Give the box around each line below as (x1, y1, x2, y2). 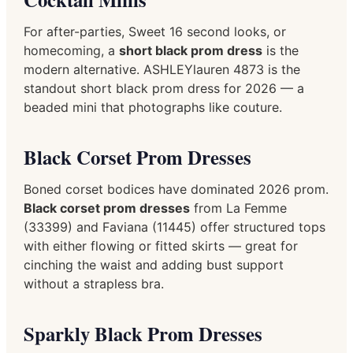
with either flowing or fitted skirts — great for (24, 237, 298, 254)
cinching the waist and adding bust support (24, 256, 284, 273)
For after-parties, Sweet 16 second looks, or (24, 23, 286, 39)
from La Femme (190, 199, 287, 216)
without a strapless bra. (24, 275, 164, 292)
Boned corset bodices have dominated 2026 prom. (24, 180, 329, 197)
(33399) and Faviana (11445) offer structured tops (24, 218, 325, 235)
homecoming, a (24, 42, 119, 58)
